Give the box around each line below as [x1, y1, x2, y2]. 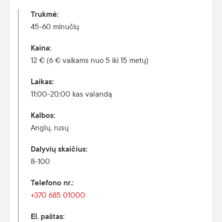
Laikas [31, 78, 52, 86]
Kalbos [31, 111, 54, 120]
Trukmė [31, 10, 57, 19]
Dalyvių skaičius [31, 145, 86, 154]
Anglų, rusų [31, 123, 69, 132]
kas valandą [70, 90, 112, 99]
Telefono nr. [31, 179, 72, 187]
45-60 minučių [31, 22, 79, 31]
